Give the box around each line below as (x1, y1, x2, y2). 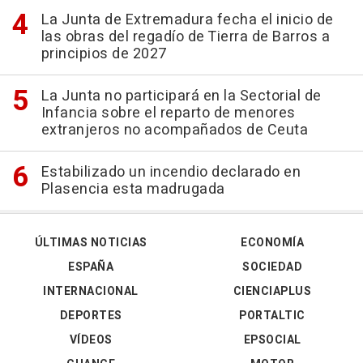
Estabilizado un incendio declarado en (41, 160, 301, 183)
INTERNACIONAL (43, 282, 139, 300)
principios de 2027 (41, 42, 167, 65)
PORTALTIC (239, 306, 305, 324)
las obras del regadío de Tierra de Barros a (41, 25, 330, 48)
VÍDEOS (69, 331, 113, 348)
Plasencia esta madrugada (41, 177, 225, 200)
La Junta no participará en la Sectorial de (41, 84, 322, 107)
